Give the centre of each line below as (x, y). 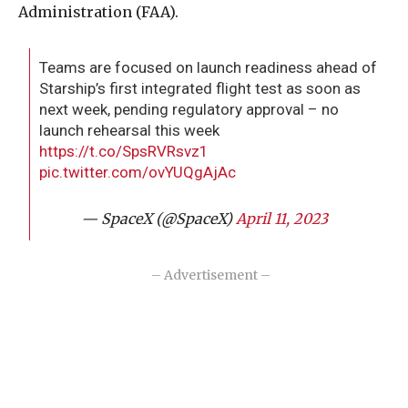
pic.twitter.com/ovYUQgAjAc (138, 173)
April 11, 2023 (282, 219)
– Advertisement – (211, 275)
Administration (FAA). (98, 12)
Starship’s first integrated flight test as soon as (200, 89)
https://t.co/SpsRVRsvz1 (124, 152)
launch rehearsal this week (130, 131)
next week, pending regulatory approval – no (189, 110)
